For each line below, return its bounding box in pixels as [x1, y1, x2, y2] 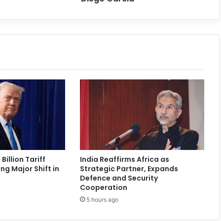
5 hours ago [86, 195, 118, 203]
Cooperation [79, 182, 127, 192]
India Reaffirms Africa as [79, 154, 169, 164]
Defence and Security [79, 173, 158, 183]
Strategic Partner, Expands [79, 163, 178, 174]
